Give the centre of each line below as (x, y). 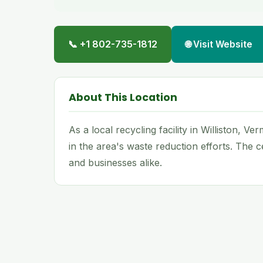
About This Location (123, 97)
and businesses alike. (115, 163)
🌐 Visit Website (219, 44)
